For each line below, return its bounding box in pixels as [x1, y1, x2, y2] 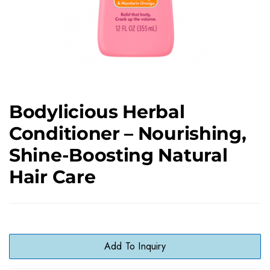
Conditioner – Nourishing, [9, 122, 246, 145]
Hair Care [9, 166, 96, 188]
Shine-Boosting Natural [9, 144, 228, 166]
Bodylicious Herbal [9, 101, 185, 123]
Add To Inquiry [104, 239, 166, 253]
